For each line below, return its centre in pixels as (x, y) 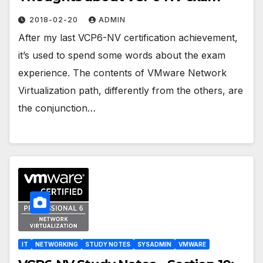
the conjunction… (57, 108)
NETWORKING (57, 245)
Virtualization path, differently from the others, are (131, 90)
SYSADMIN (154, 245)
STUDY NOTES (108, 245)
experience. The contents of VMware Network (122, 73)
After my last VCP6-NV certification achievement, (128, 37)
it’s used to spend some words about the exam (122, 55)
